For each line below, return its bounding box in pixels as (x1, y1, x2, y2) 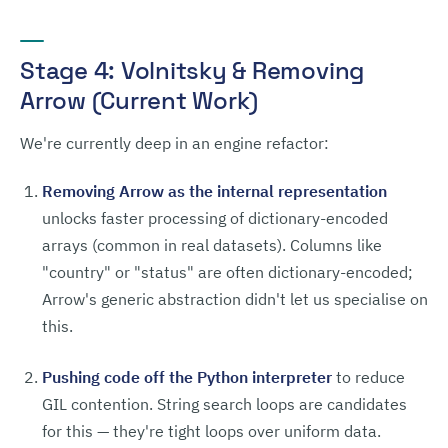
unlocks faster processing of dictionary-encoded (42, 208, 388, 228)
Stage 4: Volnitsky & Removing (20, 55, 365, 86)
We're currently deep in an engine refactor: (20, 133, 329, 153)
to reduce (332, 367, 405, 387)
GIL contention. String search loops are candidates (42, 394, 407, 414)
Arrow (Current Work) (20, 85, 259, 116)
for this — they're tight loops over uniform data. (42, 421, 381, 441)
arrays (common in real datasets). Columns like (42, 235, 382, 255)
